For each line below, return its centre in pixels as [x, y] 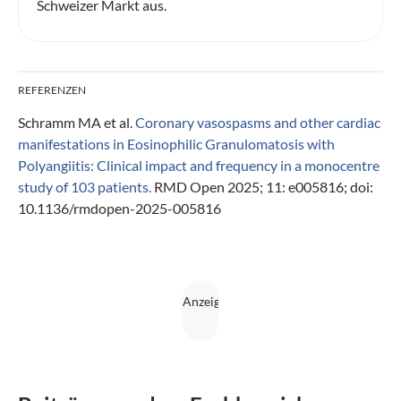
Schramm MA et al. [77, 122]
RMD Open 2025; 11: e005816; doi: [262, 186]
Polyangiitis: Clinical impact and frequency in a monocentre [199, 165]
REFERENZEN [52, 90]
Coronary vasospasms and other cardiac [258, 122]
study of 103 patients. [85, 186]
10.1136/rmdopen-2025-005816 [119, 208]
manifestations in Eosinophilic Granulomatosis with [176, 143]
